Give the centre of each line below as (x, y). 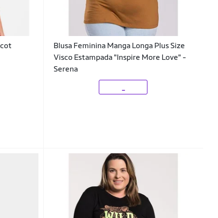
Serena (65, 69)
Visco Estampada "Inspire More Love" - (120, 57)
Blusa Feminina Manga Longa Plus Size (119, 46)
